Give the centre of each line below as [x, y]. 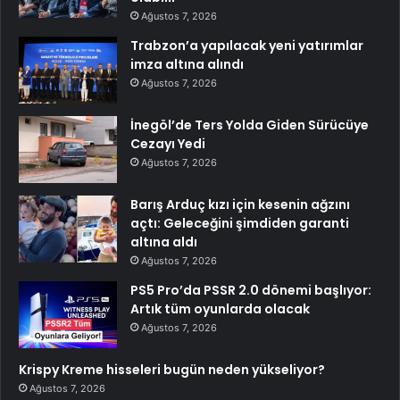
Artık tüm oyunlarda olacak [220, 309]
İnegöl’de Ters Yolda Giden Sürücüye [250, 125]
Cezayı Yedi [168, 144]
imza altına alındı [187, 65]
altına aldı [164, 242]
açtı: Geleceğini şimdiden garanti [240, 224]
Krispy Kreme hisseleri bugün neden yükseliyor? [172, 370]
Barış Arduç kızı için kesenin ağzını [240, 205]
